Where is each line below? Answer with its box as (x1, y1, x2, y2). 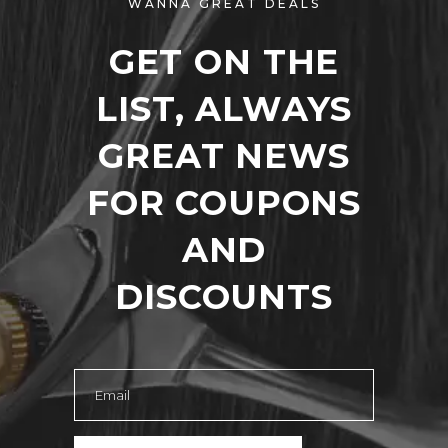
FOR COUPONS (86, 182, 362, 224)
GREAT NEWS (98, 135, 350, 177)
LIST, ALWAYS (96, 88, 352, 130)
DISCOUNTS (115, 276, 333, 318)
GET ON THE (108, 41, 340, 83)
